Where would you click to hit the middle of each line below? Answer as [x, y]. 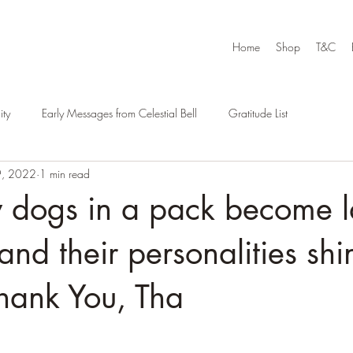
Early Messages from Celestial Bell [119, 113]
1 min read [65, 174]
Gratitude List [258, 113]
